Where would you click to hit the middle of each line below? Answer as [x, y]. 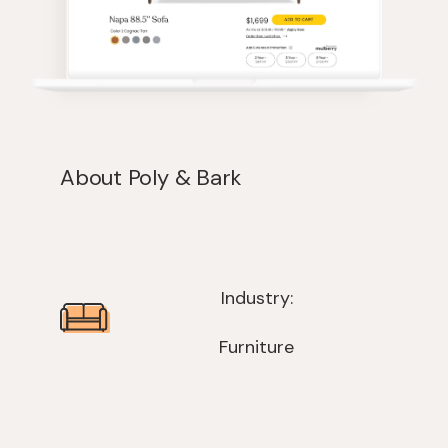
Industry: [256, 297]
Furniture [256, 346]
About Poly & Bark [151, 177]
